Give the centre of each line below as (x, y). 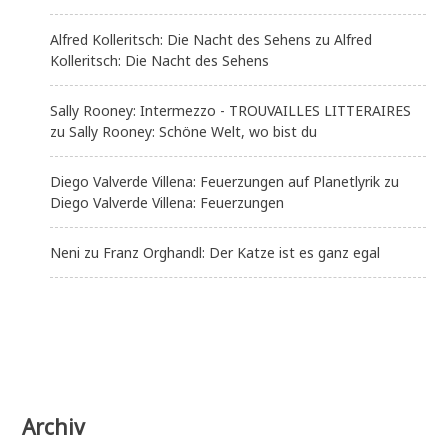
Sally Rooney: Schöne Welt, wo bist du (193, 132)
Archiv (54, 427)
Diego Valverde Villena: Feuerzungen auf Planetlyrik (215, 182)
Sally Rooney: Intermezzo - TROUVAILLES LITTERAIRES (231, 111)
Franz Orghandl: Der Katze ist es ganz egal (242, 253)
